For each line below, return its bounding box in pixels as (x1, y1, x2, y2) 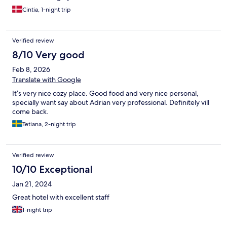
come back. (12, 107, 49, 117)
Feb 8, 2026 (12, 65, 50, 74)
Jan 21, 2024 (12, 179, 52, 189)
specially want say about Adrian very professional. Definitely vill (12, 98, 209, 107)
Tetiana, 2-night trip (22, 120, 76, 129)
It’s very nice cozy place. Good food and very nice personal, (12, 89, 199, 98)
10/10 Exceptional (12, 163, 93, 176)
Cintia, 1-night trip (22, 6, 71, 14)
